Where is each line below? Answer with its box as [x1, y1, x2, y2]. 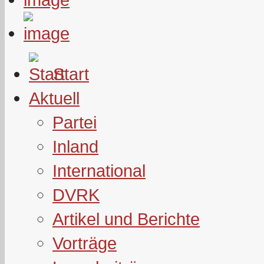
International [52, 161, 146, 180]
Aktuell [29, 88, 80, 108]
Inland [52, 137, 98, 156]
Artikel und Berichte [52, 209, 200, 229]
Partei [52, 113, 97, 132]
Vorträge [52, 233, 117, 253]
